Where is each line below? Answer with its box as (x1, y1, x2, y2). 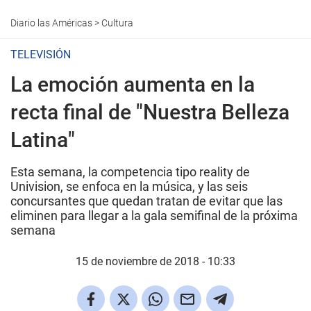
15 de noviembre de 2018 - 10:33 (76, 255, 235, 268)
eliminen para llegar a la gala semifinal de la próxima (10, 208, 298, 223)
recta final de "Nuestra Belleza (10, 100, 289, 124)
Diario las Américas (10, 17, 92, 28)
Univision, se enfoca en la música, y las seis (10, 179, 248, 194)
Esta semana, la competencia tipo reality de (10, 165, 250, 179)
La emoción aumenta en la (10, 72, 255, 96)
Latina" (10, 128, 75, 152)
